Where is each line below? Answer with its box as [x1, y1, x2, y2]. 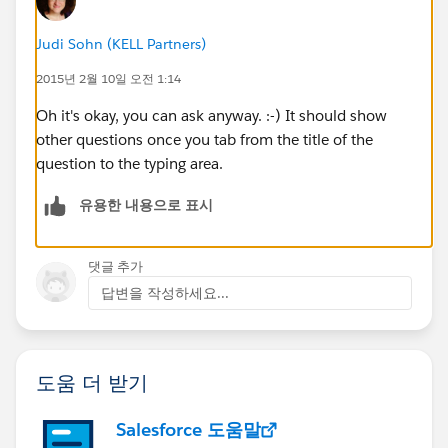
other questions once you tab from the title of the [36, 129, 373, 149]
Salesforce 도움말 [116, 417, 261, 441]
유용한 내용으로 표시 [79, 195, 213, 214]
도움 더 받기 [36, 368, 148, 395]
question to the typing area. [36, 153, 223, 173]
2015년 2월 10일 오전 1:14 [36, 69, 181, 87]
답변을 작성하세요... [101, 283, 229, 302]
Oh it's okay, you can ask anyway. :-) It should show [36, 105, 387, 125]
